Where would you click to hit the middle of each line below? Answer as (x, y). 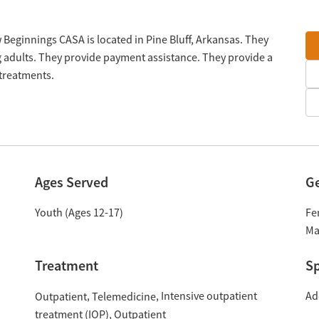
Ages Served (71, 182)
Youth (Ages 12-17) (79, 213)
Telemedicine (124, 297)
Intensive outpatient (209, 296)
